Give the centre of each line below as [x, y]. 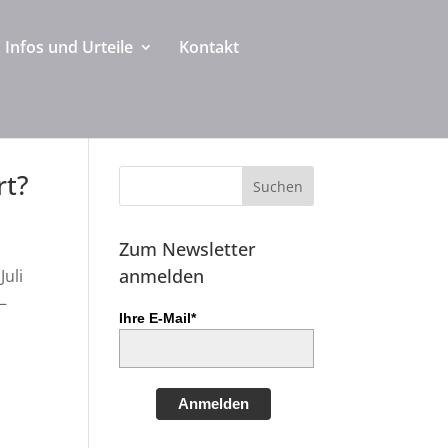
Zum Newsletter [188, 249]
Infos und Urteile [69, 47]
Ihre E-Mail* [158, 318]
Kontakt [209, 47]
